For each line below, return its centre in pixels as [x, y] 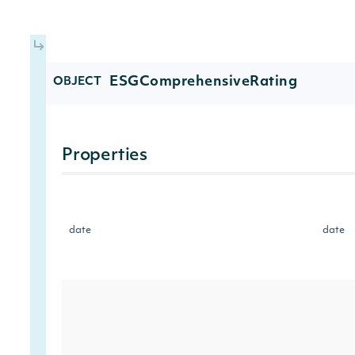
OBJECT [77, 82]
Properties [105, 156]
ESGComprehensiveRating [203, 82]
